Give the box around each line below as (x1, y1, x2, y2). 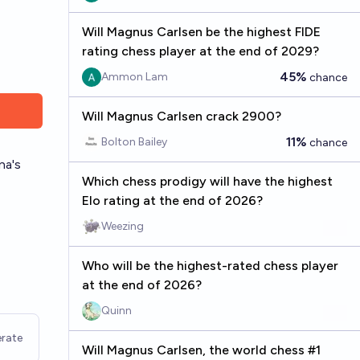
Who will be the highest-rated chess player (81, 258, 338, 273)
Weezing (100, 219, 144, 233)
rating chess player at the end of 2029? (81, 43, 319, 59)
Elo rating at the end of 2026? (81, 193, 263, 208)
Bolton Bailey (100, 135, 167, 149)
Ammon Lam (100, 70, 168, 84)
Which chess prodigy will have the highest (81, 174, 333, 189)
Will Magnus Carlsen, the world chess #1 (81, 342, 321, 358)
